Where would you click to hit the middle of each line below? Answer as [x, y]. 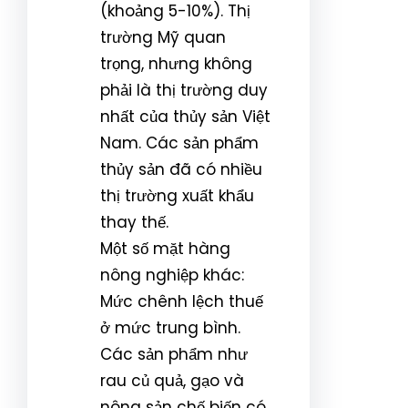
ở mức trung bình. [170, 327]
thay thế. [134, 222]
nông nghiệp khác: [172, 275]
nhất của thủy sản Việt [185, 116]
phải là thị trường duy [184, 90]
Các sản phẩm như [174, 354]
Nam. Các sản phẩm [179, 143]
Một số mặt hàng [165, 248]
